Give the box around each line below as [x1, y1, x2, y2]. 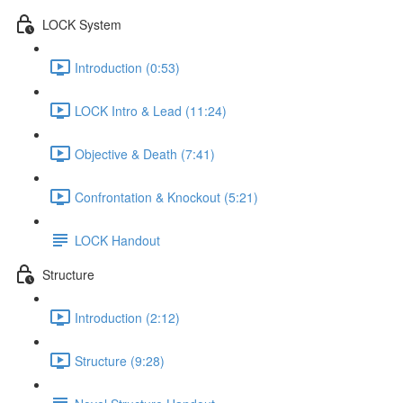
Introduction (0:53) [75, 58, 180, 76]
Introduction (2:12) [75, 308, 180, 327]
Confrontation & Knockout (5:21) [75, 187, 258, 206]
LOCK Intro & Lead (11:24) [75, 101, 227, 120]
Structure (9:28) [75, 351, 165, 370]
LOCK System [42, 14, 121, 33]
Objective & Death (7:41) [75, 144, 215, 163]
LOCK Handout [75, 230, 160, 249]
